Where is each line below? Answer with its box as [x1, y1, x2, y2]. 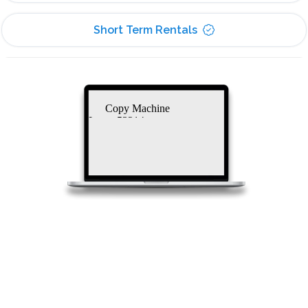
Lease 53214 [88, 114, 144, 126]
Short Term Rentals [93, 23, 197, 36]
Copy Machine [88, 102, 170, 114]
